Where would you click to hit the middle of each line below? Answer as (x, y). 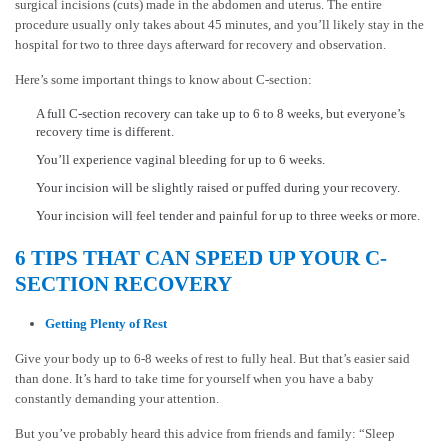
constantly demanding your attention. (117, 398)
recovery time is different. (105, 132)
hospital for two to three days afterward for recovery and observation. (200, 45)
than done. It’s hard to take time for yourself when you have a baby (194, 378)
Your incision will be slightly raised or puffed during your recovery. (218, 188)
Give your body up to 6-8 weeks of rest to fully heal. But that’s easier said (212, 358)
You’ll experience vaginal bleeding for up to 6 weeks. (180, 160)
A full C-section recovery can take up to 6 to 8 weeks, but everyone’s (220, 114)
